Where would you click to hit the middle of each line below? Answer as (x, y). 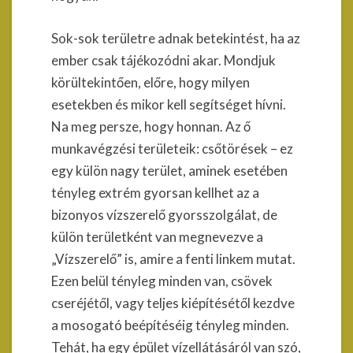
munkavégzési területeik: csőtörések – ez (172, 148)
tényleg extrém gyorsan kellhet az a (155, 192)
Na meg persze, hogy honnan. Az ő (151, 126)
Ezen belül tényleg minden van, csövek (162, 281)
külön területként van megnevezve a (157, 236)
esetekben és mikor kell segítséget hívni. (169, 104)
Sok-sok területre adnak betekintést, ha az (176, 38)
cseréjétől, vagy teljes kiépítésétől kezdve (173, 303)
